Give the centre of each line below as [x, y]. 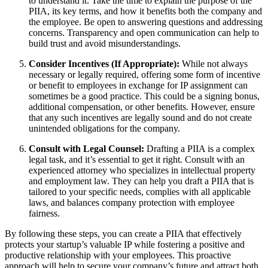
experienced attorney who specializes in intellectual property [142, 170]
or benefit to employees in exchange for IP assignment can [138, 85]
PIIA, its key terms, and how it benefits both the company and [145, 11]
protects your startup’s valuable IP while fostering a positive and [125, 244]
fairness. [44, 213]
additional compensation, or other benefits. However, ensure [142, 106]
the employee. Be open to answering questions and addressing [146, 22]
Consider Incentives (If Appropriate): [104, 63]
